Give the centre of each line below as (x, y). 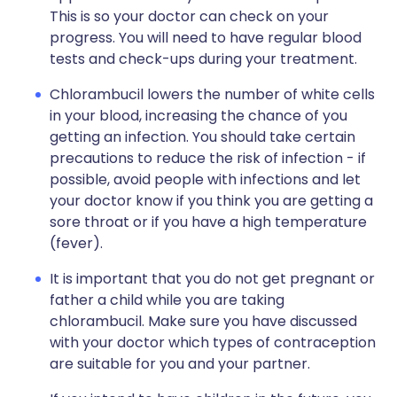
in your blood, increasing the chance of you (198, 116)
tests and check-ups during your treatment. (203, 59)
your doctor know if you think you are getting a (211, 201)
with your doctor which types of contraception (213, 343)
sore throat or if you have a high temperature (208, 222)
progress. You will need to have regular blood (206, 38)
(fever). (76, 243)
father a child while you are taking (167, 300)
